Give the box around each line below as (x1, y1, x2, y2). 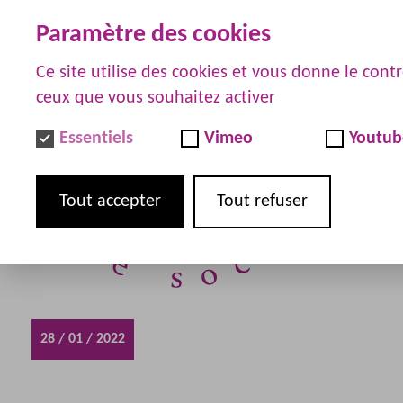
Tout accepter (59, 192, 161, 210)
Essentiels (59, 129, 133, 148)
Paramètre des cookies (36, 22, 271, 48)
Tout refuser (217, 192, 308, 210)
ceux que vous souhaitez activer (36, 88, 275, 107)
